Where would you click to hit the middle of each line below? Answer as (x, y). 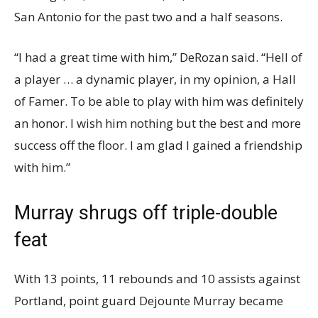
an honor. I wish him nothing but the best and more (158, 124)
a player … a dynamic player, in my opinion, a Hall (155, 79)
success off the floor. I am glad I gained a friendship (158, 146)
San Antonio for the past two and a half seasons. (148, 17)
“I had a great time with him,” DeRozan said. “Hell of (158, 57)
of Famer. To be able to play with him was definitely (159, 102)
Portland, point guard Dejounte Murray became (149, 301)
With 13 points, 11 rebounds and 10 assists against (157, 279)
